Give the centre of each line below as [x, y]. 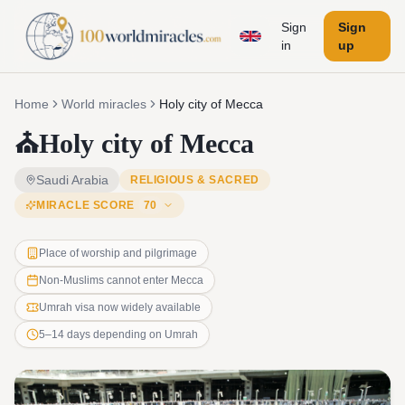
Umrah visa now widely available [120, 307]
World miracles [104, 104]
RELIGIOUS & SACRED [195, 180]
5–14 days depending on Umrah [118, 334]
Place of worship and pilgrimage [118, 253]
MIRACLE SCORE [85, 205]
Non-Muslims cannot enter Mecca [121, 280]
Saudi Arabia [72, 180]
